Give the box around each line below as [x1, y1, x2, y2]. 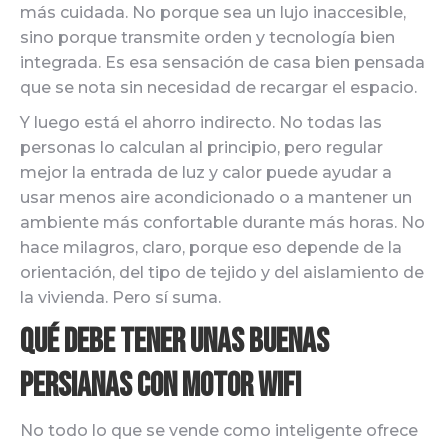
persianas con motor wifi [20, 365, 301, 406]
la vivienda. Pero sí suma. [20, 288, 221, 307]
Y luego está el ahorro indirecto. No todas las [20, 113, 382, 132]
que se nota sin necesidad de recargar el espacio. [20, 78, 417, 97]
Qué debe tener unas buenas [20, 321, 329, 362]
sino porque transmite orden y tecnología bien [20, 28, 395, 47]
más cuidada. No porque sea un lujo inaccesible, [20, 3, 406, 22]
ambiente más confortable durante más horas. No [20, 213, 425, 232]
